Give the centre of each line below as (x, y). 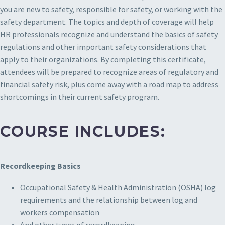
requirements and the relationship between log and (109, 200)
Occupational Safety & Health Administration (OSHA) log (118, 187)
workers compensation (60, 212)
